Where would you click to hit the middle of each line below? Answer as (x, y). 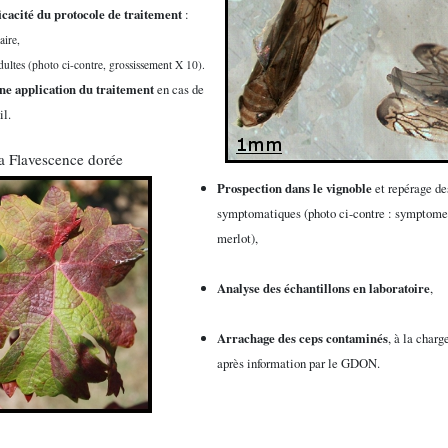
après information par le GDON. (299, 362)
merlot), (238, 237)
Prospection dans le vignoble (295, 187)
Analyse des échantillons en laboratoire (324, 287)
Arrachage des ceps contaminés (303, 337)
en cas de (178, 88)
